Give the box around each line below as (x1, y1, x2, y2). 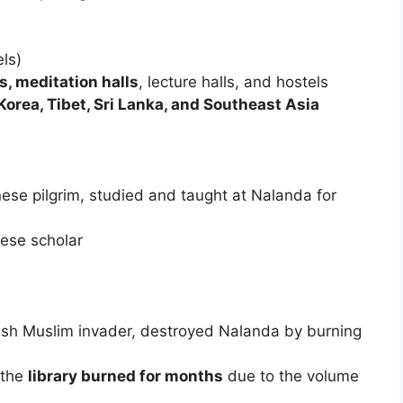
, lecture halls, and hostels (139, 72, 328, 91)
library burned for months (28, 366, 223, 385)
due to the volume (223, 366, 359, 385)
